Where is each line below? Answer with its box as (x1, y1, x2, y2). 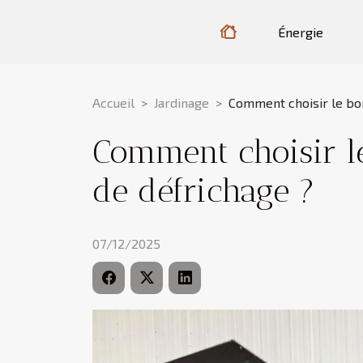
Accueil (92, 95, 135, 110)
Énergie (277, 23, 323, 40)
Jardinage (154, 95, 209, 110)
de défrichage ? (92, 171, 315, 210)
